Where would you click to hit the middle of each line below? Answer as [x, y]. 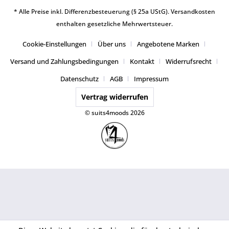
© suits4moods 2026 [114, 113]
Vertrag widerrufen [114, 97]
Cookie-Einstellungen [54, 44]
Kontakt [142, 62]
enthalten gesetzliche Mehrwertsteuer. [114, 24]
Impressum [151, 79]
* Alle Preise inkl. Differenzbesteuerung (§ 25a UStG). [92, 12]
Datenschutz [79, 79]
